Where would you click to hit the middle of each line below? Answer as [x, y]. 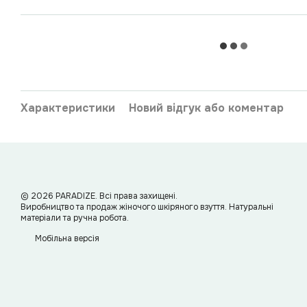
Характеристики [68, 108]
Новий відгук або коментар [206, 108]
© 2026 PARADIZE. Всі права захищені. [99, 196]
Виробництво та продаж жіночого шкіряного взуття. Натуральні [147, 207]
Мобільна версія [66, 238]
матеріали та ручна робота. [75, 218]
